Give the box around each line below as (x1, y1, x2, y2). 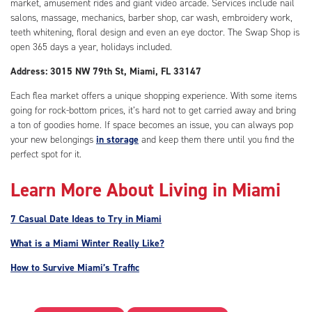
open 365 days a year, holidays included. (10, 40, 172, 54)
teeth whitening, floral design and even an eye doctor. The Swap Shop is (10, 26, 299, 40)
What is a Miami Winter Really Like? (10, 237, 164, 251)
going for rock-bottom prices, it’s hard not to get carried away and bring (10, 104, 296, 118)
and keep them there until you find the (139, 133, 295, 147)
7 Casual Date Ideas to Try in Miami (10, 212, 162, 226)
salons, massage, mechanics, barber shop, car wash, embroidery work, (10, 11, 292, 25)
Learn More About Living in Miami (10, 176, 281, 203)
